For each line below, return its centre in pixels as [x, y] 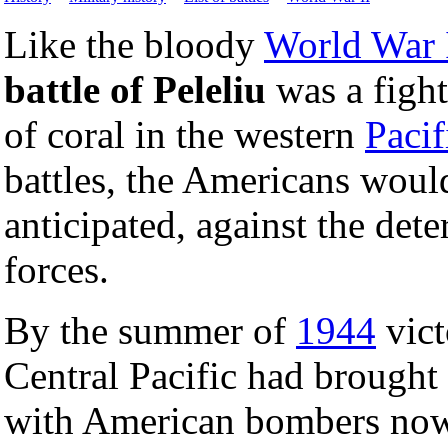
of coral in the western [184, 134]
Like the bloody [134, 44]
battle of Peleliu [135, 89]
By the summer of [150, 330]
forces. [56, 269]
